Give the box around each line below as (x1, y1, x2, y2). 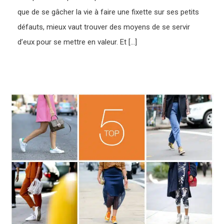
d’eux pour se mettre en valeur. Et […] (17, 37, 137, 46)
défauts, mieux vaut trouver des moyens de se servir (17, 22, 190, 31)
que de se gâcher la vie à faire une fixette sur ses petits (17, 7, 199, 16)
